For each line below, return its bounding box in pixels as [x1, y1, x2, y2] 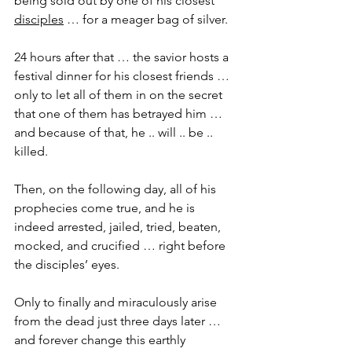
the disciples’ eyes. [14, 257, 119, 273]
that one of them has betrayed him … [14, 106, 225, 122]
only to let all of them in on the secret [14, 87, 225, 103]
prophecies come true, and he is [14, 200, 198, 216]
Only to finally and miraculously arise [14, 295, 220, 310]
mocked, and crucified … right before [14, 238, 229, 254]
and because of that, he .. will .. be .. [14, 125, 216, 141]
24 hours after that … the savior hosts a [14, 49, 232, 65]
